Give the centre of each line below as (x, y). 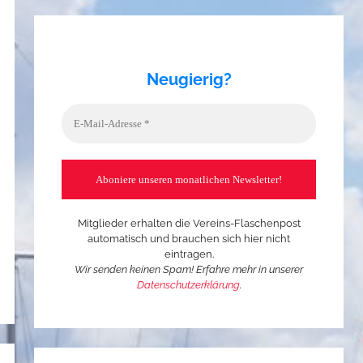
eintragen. (189, 254)
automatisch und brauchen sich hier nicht (189, 238)
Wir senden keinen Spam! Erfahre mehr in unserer (189, 269)
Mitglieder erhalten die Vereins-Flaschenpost (189, 223)
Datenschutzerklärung (188, 284)
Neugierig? (189, 79)
